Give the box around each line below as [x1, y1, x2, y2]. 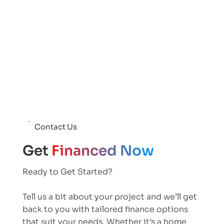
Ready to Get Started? [22, 166, 113, 177]
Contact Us [34, 121, 77, 131]
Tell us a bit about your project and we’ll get [22, 191, 197, 202]
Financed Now [51, 141, 154, 159]
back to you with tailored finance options [22, 204, 188, 215]
